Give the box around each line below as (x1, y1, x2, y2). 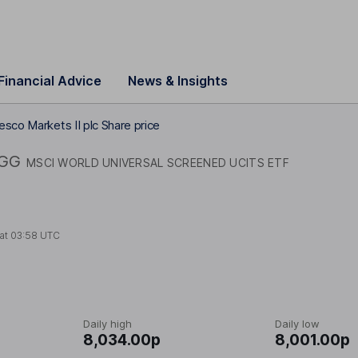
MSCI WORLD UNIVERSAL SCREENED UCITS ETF (26, 155, 289, 169)
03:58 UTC (10, 229, 61, 241)
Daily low (275, 317, 320, 330)
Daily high (83, 317, 132, 330)
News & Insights (128, 73, 228, 89)
